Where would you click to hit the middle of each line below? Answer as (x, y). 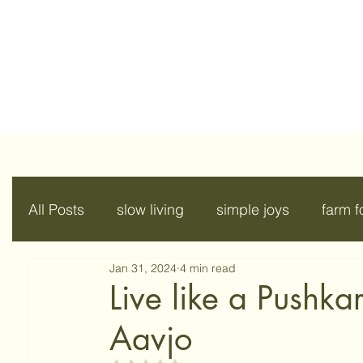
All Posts (56, 209)
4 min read (208, 268)
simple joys (253, 209)
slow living (150, 209)
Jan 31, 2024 (143, 268)
